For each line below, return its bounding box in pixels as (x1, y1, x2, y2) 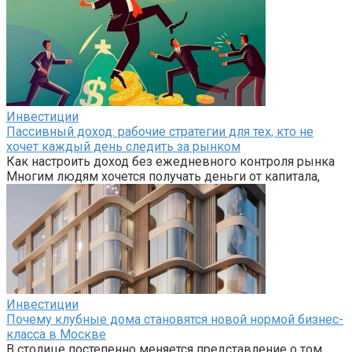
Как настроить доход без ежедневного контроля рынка (6, 153, 335, 169)
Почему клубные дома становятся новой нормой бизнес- (6, 311, 343, 327)
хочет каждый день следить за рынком (6, 138, 240, 154)
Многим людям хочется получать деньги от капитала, (6, 168, 320, 184)
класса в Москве (6, 326, 106, 342)
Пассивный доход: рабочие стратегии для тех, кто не (6, 123, 313, 139)
